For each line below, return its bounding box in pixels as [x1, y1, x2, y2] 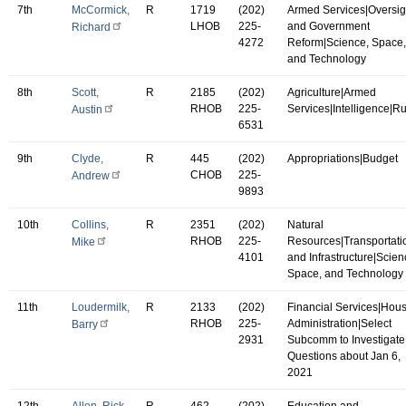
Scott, [72, 85, 99, 99]
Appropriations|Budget [287, 151, 398, 165]
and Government [287, 19, 370, 33]
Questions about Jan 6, [287, 349, 401, 362]
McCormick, [72, 3, 130, 16]
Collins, [72, 217, 109, 231]
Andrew [72, 169, 110, 182]
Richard [72, 20, 111, 34]
